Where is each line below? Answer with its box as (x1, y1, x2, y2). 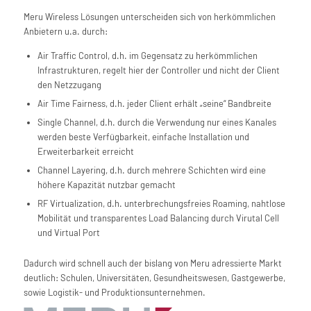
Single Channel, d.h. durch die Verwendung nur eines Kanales (37, 117, 276, 128)
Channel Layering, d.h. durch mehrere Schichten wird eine (37, 165, 266, 176)
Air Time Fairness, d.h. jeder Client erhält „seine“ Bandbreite (37, 98, 271, 110)
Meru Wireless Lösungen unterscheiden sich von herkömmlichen (23, 11, 276, 23)
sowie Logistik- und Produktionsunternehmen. (23, 287, 205, 299)
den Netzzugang (37, 79, 101, 91)
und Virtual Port (37, 227, 100, 239)
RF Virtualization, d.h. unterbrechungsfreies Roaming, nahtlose (37, 198, 285, 210)
